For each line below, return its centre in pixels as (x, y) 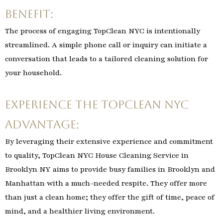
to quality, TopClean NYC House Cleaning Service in (97, 155)
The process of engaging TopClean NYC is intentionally (103, 31)
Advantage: (42, 124)
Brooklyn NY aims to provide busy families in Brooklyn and (110, 169)
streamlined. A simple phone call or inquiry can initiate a (106, 45)
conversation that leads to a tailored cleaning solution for (107, 58)
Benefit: (29, 14)
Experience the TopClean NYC (97, 104)
